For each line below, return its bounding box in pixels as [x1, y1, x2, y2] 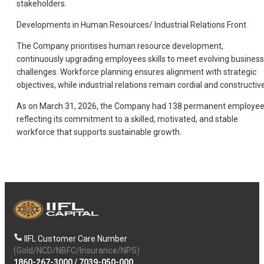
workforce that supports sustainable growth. [16, 127, 181, 137]
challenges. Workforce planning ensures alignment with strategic [16, 67, 256, 77]
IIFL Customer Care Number [24, 234, 127, 244]
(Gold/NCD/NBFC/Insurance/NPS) [14, 246, 140, 256]
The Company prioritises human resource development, [16, 41, 223, 51]
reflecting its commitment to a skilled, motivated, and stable [16, 114, 238, 124]
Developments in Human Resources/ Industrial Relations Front [16, 20, 246, 30]
